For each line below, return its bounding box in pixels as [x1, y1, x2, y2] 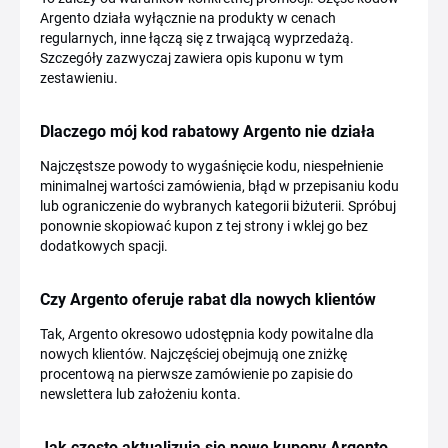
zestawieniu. [40, 70, 118, 87]
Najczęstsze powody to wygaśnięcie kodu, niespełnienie [40, 158, 383, 175]
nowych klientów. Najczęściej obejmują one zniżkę [40, 346, 347, 363]
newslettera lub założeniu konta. [40, 386, 241, 403]
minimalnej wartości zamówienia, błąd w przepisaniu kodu [40, 178, 399, 195]
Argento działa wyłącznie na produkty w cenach [40, 10, 336, 27]
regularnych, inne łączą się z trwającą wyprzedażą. [40, 30, 354, 47]
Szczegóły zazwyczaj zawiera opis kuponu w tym [40, 50, 343, 67]
